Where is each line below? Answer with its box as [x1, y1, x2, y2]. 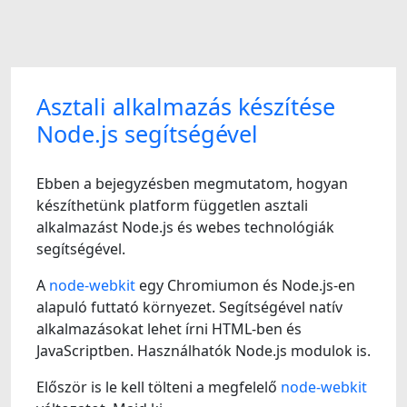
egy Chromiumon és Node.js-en [135, 275, 355, 295]
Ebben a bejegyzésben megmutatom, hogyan [36, 174, 348, 194]
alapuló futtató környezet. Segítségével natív [36, 297, 342, 317]
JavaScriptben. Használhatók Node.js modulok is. [36, 341, 371, 361]
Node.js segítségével [36, 118, 258, 149]
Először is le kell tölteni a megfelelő [36, 377, 281, 397]
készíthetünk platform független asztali [36, 195, 308, 215]
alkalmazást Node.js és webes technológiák [36, 217, 334, 237]
